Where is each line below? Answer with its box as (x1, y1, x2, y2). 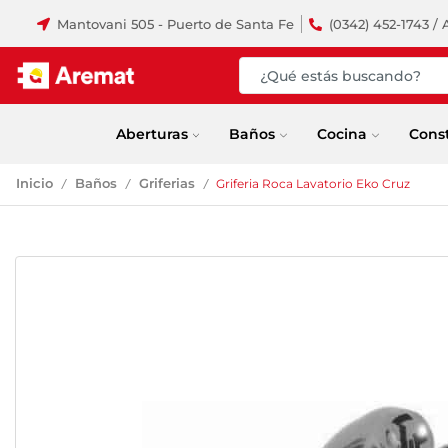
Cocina (317, 125, 368, 142)
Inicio (16, 176, 53, 191)
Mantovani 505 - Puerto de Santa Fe (56, 15, 294, 32)
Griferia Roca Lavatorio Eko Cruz (216, 176, 410, 191)
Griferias (139, 176, 195, 191)
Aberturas (115, 125, 188, 142)
